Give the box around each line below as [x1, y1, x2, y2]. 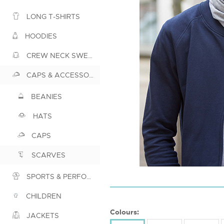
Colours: [110, 207, 139, 216]
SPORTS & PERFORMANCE [24, 172, 86, 181]
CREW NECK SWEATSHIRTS [24, 51, 88, 60]
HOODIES [23, 31, 57, 41]
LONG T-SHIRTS [24, 12, 80, 21]
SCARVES [29, 150, 65, 160]
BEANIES [29, 92, 62, 101]
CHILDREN [24, 191, 61, 201]
